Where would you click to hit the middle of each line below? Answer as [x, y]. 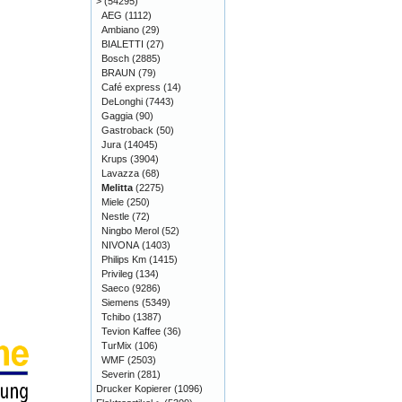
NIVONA [120, 245]
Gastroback [127, 130]
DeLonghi [122, 101]
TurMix [117, 345]
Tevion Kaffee [131, 331]
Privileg [117, 274]
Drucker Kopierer [134, 389]
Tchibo [116, 317]
